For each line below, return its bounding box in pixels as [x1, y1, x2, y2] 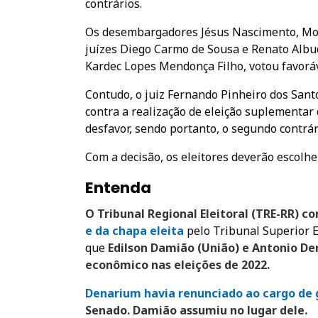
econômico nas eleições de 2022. [85, 256, 270, 273]
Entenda [85, 176, 151, 199]
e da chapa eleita [85, 222, 184, 238]
